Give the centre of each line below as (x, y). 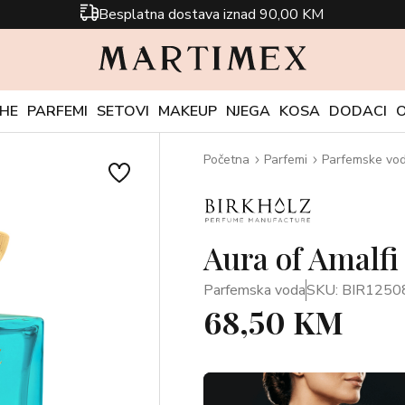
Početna (226, 160)
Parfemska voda (254, 290)
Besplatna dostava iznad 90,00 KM (212, 14)
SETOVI (123, 111)
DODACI (358, 111)
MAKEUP (188, 111)
